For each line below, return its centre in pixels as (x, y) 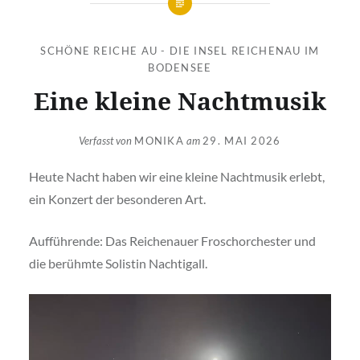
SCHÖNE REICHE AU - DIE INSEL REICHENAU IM (180, 50)
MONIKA (160, 141)
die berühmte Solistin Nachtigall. (118, 264)
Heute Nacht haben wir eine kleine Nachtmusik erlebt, (176, 177)
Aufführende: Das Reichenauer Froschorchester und (172, 241)
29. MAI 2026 (242, 141)
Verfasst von (107, 141)
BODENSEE (180, 67)
